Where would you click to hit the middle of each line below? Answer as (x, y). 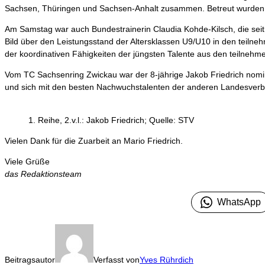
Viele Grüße (27, 161)
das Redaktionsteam (43, 174)
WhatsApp (239, 202)
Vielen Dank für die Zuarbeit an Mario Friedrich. (94, 140)
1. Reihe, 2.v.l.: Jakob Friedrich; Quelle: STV (111, 120)
